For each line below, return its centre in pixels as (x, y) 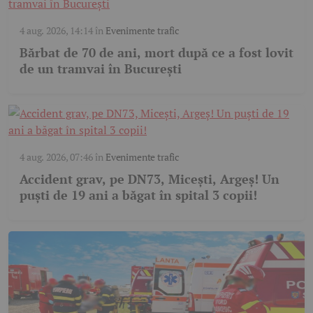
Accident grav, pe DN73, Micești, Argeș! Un (150, 179)
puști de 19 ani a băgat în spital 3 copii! (138, 195)
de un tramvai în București (101, 68)
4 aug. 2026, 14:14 (56, 30)
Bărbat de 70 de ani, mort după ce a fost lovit (156, 52)
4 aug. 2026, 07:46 (56, 156)
